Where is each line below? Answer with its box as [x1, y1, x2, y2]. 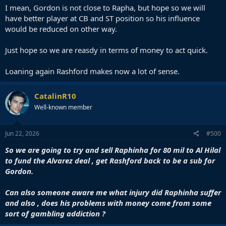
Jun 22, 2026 [5, 129, 39, 138]
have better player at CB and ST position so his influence [5, 13, 200, 23]
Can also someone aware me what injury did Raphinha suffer [5, 187, 221, 197]
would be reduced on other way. [5, 24, 117, 34]
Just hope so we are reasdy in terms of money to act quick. [5, 45, 208, 55]
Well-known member [34, 103, 92, 111]
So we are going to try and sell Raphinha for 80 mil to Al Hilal [5, 144, 220, 155]
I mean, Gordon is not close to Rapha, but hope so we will [5, 3, 205, 13]
